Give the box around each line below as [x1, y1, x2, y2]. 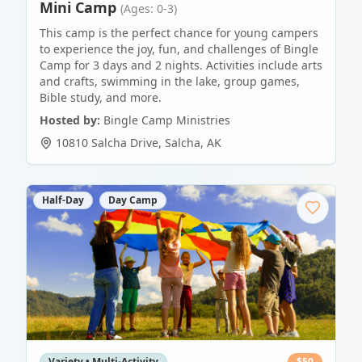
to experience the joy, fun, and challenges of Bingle [40, 41, 318, 57]
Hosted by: [40, 112, 100, 128]
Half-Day [42, 193, 84, 207]
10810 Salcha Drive [56, 135, 158, 150]
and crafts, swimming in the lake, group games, [40, 74, 300, 89]
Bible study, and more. [40, 90, 162, 105]
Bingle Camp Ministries [103, 112, 230, 128]
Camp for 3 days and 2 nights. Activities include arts [40, 57, 322, 73]
